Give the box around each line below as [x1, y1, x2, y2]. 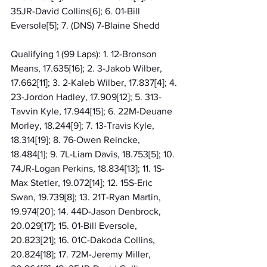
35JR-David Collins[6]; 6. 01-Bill [11, 5, 142, 16]
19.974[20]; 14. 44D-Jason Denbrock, [11, 206, 163, 216]
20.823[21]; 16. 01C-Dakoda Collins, [11, 234, 157, 245]
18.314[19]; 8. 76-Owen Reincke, [11, 134, 142, 145]
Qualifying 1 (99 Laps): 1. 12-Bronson [11, 48, 159, 59]
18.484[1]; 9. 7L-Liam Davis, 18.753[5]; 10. [11, 148, 177, 159]
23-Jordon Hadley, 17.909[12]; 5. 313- [11, 91, 162, 102]
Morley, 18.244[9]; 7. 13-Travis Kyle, [11, 120, 157, 131]
